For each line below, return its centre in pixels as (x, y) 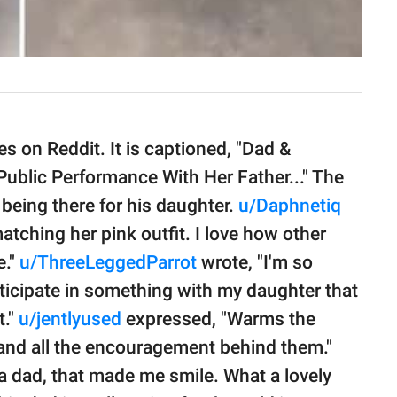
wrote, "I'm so (255, 263)
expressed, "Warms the (218, 319)
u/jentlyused (70, 319)
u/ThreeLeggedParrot (108, 263)
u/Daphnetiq (290, 206)
